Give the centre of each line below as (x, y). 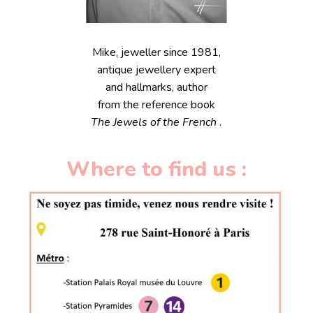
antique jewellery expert (156, 70)
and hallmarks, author (156, 87)
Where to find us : (156, 169)
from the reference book (156, 105)
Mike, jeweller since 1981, (156, 52)
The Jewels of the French (154, 122)
